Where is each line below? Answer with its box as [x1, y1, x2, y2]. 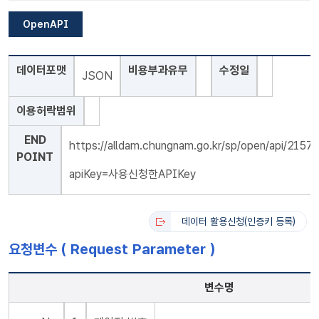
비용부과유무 [128, 63, 188, 77]
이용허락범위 [16, 104, 76, 117]
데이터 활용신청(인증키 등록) [182, 216, 296, 227]
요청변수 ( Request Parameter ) [9, 241, 215, 258]
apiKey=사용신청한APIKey [69, 167, 196, 181]
